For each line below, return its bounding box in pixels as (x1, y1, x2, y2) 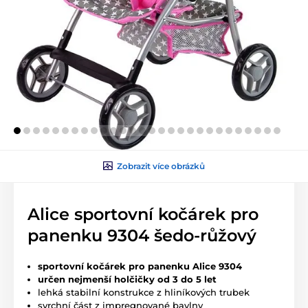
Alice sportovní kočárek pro (27, 203, 258, 224)
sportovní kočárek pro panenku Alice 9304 (38, 260, 242, 272)
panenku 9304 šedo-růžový (27, 225, 256, 245)
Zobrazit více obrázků (117, 160, 205, 171)
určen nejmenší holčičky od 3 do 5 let (38, 273, 217, 285)
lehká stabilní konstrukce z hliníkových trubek (38, 286, 250, 298)
